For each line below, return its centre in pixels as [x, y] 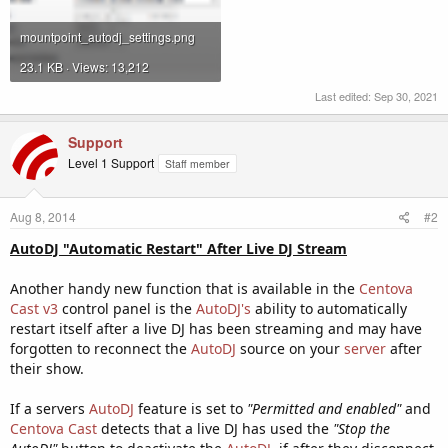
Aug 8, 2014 [43, 216]
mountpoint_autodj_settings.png [107, 36]
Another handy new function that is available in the [184, 288]
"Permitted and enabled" [324, 408]
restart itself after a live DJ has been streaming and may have [216, 328]
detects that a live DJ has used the [215, 428]
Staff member [197, 163]
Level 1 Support [111, 162]
